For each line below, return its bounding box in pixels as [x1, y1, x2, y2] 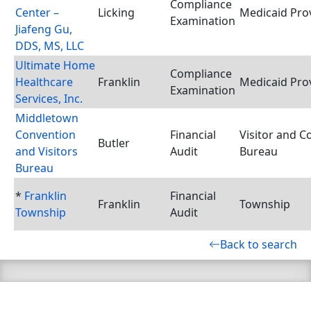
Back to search [220, 237, 297, 252]
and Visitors [15, 144, 78, 159]
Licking [98, 5, 135, 20]
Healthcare [15, 74, 73, 90]
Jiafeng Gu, [15, 22, 72, 37]
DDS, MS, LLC [15, 38, 84, 53]
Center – [15, 5, 59, 20]
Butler [98, 135, 130, 151]
